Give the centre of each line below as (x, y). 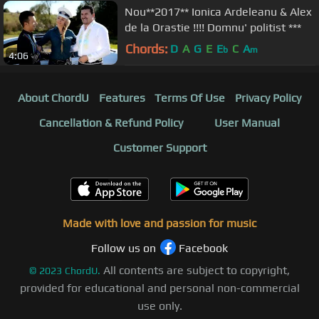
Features (122, 98)
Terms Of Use (190, 98)
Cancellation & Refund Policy (111, 123)
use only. (159, 306)
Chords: (147, 48)
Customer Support (159, 148)
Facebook (203, 249)
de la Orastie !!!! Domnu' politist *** (213, 27)
